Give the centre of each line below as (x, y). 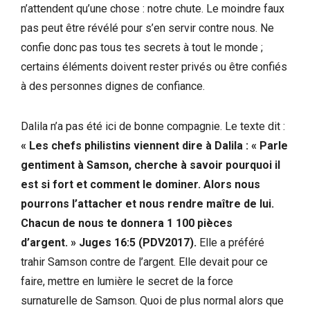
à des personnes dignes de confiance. (113, 86)
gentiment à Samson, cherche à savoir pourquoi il (151, 165)
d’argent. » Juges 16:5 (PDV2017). (109, 242)
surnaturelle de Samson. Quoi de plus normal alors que (152, 300)
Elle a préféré (230, 242)
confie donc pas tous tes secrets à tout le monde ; (142, 47)
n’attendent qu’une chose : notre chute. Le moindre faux (153, 8)
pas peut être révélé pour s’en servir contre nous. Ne (147, 28)
